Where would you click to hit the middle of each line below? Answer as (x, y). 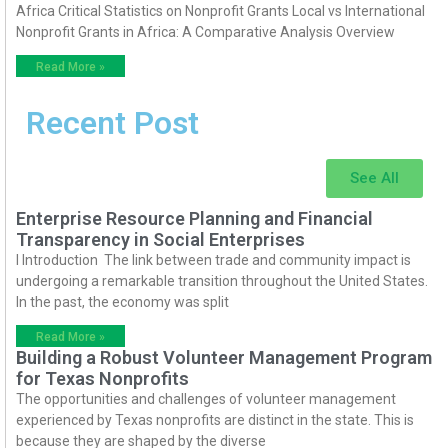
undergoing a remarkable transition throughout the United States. (222, 281)
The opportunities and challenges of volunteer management (206, 399)
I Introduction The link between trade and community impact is (213, 260)
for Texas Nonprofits (102, 379)
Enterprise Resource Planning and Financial (194, 219)
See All (374, 178)
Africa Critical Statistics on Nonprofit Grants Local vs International (220, 11)
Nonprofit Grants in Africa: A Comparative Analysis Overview (205, 32)
